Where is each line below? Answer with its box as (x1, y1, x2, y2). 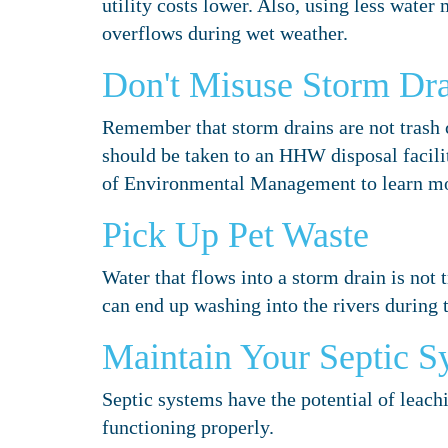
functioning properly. (102, 416, 274, 438)
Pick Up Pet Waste (102, 215, 369, 255)
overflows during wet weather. (102, 22, 348, 44)
